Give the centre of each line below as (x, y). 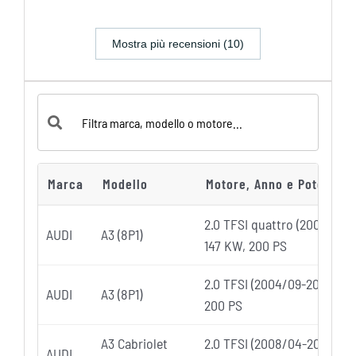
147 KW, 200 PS (245, 246)
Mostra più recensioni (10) (178, 44)
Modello (125, 184)
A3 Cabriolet (134, 344)
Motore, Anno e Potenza (275, 184)
